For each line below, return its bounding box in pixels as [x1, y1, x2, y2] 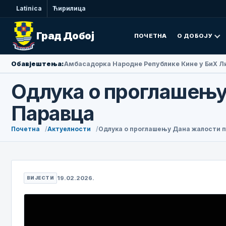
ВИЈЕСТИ [27, 175, 54, 181]
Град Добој [36, 30, 94, 42]
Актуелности [47, 125, 91, 133]
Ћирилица [52, 5, 86, 12]
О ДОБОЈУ [177, 32, 212, 39]
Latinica [16, 5, 42, 12]
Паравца [11, 101, 94, 126]
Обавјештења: [11, 60, 64, 68]
